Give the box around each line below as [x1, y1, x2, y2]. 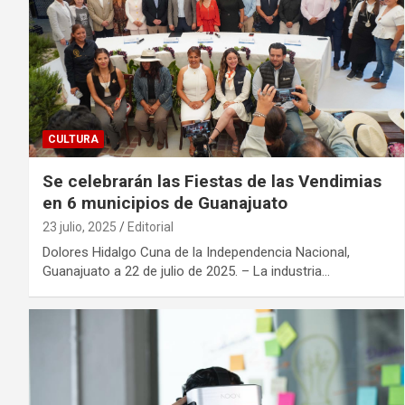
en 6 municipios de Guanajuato [42, 192, 287, 213]
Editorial [127, 219, 174, 234]
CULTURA [48, 132, 99, 146]
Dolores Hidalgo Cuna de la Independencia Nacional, [42, 243, 350, 260]
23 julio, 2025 [42, 219, 117, 234]
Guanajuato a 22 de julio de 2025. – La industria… [42, 262, 330, 279]
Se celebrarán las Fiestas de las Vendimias [42, 170, 381, 192]
